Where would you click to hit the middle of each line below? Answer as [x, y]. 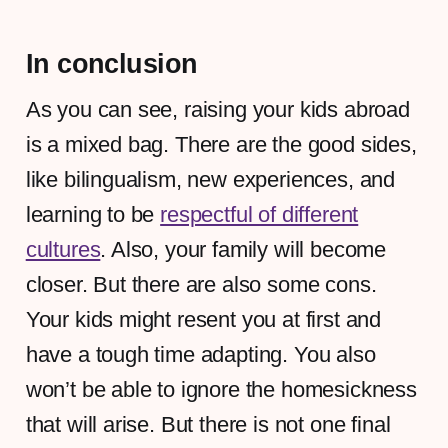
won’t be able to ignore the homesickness [221, 389]
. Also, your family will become [243, 249]
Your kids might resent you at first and [203, 319]
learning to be [93, 214]
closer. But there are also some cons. [201, 284]
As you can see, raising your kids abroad [217, 109]
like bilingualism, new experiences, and [210, 179]
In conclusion [111, 63]
